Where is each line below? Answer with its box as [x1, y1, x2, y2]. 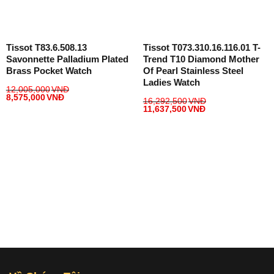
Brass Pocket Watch [6, 65, 92, 76]
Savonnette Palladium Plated [6, 53, 128, 64]
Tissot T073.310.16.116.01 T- [143, 42, 261, 53]
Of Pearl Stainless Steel [143, 65, 243, 76]
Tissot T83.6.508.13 [6, 42, 87, 53]
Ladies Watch [143, 76, 200, 87]
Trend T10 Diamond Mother [143, 53, 259, 64]
